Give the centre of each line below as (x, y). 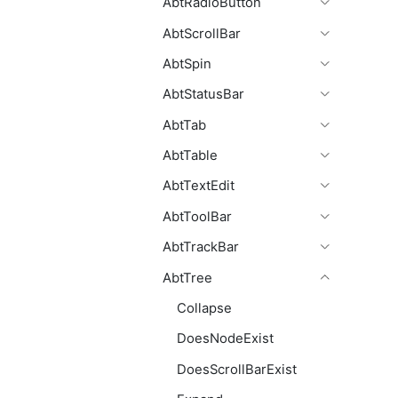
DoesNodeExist (225, 339)
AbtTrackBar (201, 247)
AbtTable (190, 156)
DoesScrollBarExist (237, 369)
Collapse (204, 308)
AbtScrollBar (202, 33)
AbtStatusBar (203, 95)
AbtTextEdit (199, 186)
